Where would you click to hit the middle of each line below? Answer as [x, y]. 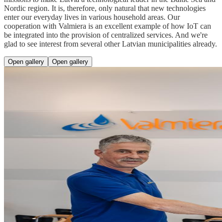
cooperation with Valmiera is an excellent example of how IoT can [108, 26]
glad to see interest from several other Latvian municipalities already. [111, 44]
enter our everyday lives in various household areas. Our [92, 17]
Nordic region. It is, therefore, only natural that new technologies [105, 8]
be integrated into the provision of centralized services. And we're [106, 35]
